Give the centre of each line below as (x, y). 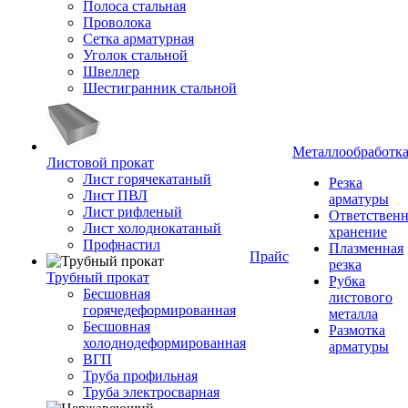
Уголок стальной (135, 55)
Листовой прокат (100, 163)
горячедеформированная (159, 310)
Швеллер (111, 71)
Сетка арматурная (138, 39)
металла (353, 314)
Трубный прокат (98, 277)
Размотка (357, 330)
